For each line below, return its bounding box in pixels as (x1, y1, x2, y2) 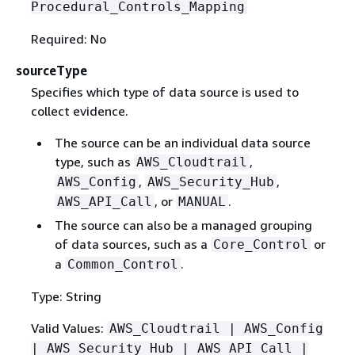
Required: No (30, 31, 106, 48)
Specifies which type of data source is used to (30, 84, 299, 101)
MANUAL (177, 194, 226, 210)
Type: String (30, 288, 101, 305)
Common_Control (67, 257, 178, 273)
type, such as (54, 154, 134, 170)
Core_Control (212, 237, 308, 253)
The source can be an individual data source (54, 135, 311, 151)
